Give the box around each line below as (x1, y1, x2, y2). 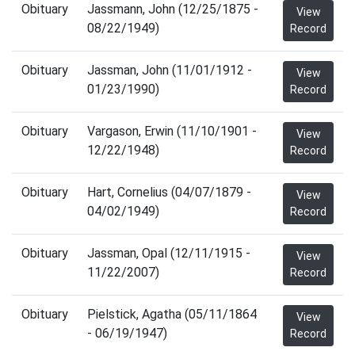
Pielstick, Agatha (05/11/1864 (87, 307, 257, 322)
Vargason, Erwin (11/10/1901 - (87, 124, 257, 139)
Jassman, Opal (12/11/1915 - (87, 246, 250, 261)
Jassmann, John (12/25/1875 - (87, 2, 258, 17)
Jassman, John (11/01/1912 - (87, 63, 252, 78)
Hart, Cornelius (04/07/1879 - (87, 185, 251, 200)
